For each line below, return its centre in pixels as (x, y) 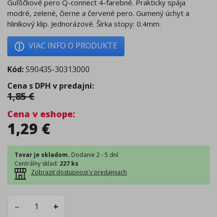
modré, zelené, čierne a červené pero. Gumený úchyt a (98, 13)
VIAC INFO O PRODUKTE (73, 45)
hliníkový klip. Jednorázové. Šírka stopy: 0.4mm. (84, 23)
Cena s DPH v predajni (50, 85)
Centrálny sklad (36, 163)
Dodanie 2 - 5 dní (95, 155)
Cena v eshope (40, 114)
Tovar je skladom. (42, 155)
